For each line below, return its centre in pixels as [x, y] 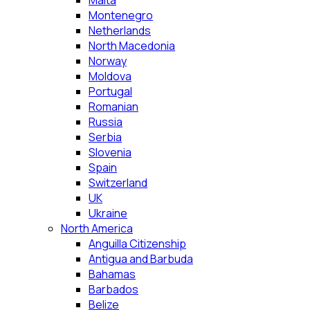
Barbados [113, 289]
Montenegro [121, 15]
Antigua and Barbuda [141, 259]
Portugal [110, 91]
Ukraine [108, 213]
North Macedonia [132, 46]
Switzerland [118, 183]
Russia [106, 122]
